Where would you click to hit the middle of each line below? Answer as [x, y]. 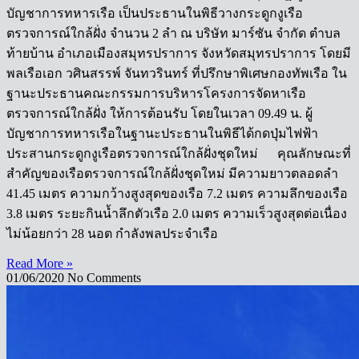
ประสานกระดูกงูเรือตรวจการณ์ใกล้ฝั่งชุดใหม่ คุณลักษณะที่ [179, 154]
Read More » [40, 264]
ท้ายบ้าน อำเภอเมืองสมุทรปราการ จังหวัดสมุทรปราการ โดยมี [179, 54]
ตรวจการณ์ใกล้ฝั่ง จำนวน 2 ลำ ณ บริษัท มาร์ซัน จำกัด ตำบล [173, 34]
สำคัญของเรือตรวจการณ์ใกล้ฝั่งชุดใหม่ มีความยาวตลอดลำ [172, 174]
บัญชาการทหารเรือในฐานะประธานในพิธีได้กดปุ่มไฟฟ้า [162, 134]
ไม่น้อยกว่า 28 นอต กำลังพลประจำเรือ [112, 234]
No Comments [104, 278]
